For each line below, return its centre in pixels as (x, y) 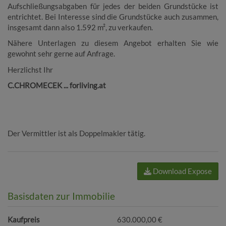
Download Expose (182, 171)
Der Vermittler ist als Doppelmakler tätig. (76, 133)
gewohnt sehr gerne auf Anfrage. (61, 54)
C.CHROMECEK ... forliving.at (57, 86)
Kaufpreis (24, 220)
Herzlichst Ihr (30, 69)
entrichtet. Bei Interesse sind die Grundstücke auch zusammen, (113, 16)
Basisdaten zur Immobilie (61, 196)
